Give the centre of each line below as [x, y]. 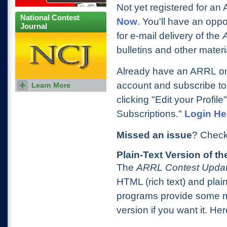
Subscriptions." [150, 114]
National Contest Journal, [55, 92]
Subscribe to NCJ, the [50, 85]
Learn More [51, 85]
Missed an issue [154, 135]
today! [29, 99]
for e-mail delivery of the [168, 36]
